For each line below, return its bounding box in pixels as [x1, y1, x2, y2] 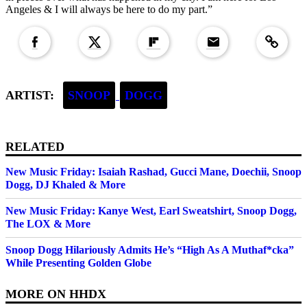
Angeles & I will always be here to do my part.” [5, 3, 212, 16]
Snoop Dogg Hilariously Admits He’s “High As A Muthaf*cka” [5, 244, 294, 256]
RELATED [5, 140, 64, 154]
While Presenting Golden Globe [5, 257, 151, 269]
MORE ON [5, 287, 69, 302]
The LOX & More [5, 218, 90, 230]
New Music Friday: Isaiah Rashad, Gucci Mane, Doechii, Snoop [5, 166, 302, 178]
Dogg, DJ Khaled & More [5, 179, 125, 191]
